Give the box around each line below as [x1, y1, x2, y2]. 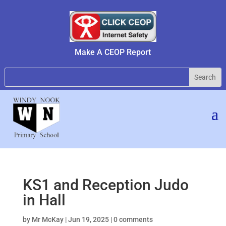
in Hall [22, 191, 66, 209]
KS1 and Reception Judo [22, 176, 189, 194]
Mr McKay [31, 215, 64, 223]
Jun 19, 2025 [68, 215, 109, 223]
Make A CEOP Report [75, 47, 151, 57]
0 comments [113, 215, 153, 223]
